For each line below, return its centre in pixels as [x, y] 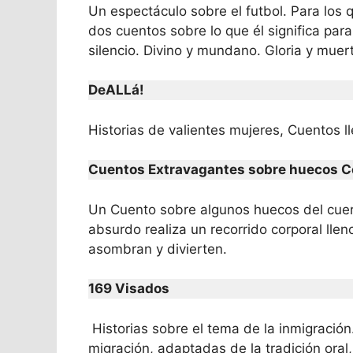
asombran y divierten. [158, 249]
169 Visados [129, 288]
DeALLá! [116, 90]
